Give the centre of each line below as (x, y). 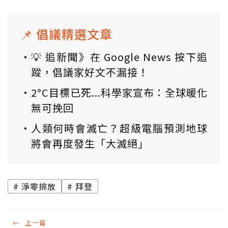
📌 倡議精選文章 (66, 34)
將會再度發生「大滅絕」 (90, 144)
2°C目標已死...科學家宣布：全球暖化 (119, 93)
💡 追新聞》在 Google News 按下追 (119, 57)
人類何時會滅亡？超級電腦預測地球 (119, 128)
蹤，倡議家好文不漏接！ (90, 72)
